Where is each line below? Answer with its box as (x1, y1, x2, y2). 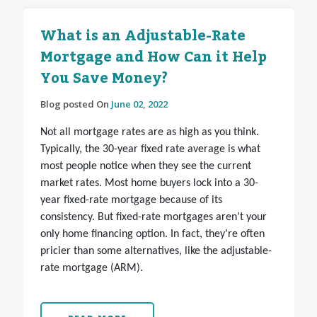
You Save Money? (40, 64, 168, 93)
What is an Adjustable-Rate (40, 22, 246, 51)
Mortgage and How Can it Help (40, 43, 267, 72)
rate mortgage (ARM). (40, 263, 143, 275)
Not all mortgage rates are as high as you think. (40, 127, 259, 139)
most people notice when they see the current (40, 161, 251, 173)
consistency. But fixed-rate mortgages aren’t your (40, 212, 267, 224)
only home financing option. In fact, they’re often (40, 229, 265, 241)
